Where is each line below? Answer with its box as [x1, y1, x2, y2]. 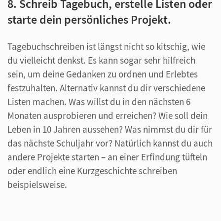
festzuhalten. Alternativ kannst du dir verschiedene [7, 81, 205, 94]
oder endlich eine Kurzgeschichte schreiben [7, 164, 177, 177]
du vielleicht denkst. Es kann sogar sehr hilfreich [7, 54, 195, 66]
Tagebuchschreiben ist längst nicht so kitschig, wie [7, 40, 205, 52]
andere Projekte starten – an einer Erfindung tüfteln [7, 150, 207, 163]
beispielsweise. [7, 178, 67, 190]
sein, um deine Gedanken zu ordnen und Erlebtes [7, 68, 198, 80]
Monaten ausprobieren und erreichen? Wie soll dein [7, 109, 208, 121]
